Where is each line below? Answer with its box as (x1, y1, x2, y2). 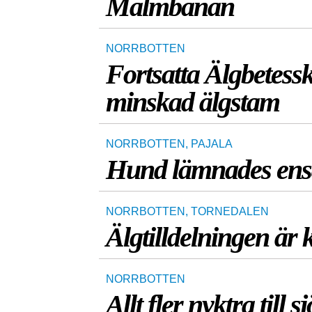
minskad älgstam (106, 86, 279, 118)
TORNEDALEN (191, 205, 269, 217)
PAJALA (191, 138, 233, 150)
